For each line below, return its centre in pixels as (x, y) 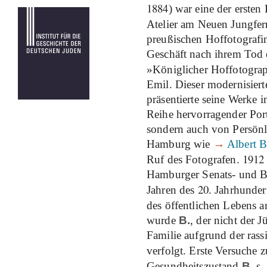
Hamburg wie (180, 144)
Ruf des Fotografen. (195, 159)
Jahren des (172, 190)
